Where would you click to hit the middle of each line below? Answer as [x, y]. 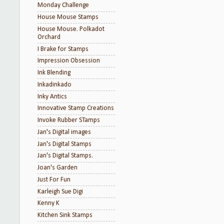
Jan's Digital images [64, 132]
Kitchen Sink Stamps [65, 215]
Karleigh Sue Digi [60, 191]
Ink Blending [54, 73]
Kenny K [48, 203]
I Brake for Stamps [63, 49]
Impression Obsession [69, 61]
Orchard [49, 37]
